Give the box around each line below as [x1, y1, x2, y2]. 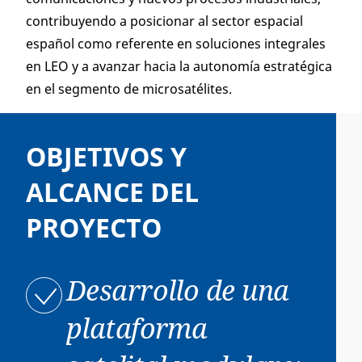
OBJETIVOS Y [26, 139, 187, 174]
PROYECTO [26, 210, 162, 245]
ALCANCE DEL [26, 175, 199, 209]
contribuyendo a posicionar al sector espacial [26, 12, 303, 30]
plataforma [66, 309, 208, 347]
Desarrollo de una [66, 271, 289, 309]
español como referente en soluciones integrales [26, 35, 326, 53]
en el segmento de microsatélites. [26, 80, 232, 98]
